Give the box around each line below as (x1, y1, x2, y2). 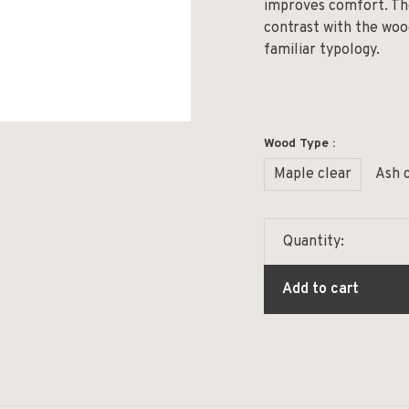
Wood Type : (264, 136, 335, 152)
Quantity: (283, 233, 344, 251)
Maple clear (274, 165, 351, 184)
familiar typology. (264, 41, 380, 59)
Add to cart (282, 280, 359, 299)
